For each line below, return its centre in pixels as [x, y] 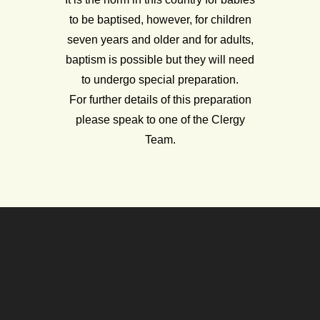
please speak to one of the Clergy [160, 119]
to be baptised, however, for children [160, 19]
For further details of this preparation [160, 99]
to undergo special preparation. [160, 79]
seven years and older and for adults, [160, 39]
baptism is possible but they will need [160, 59]
